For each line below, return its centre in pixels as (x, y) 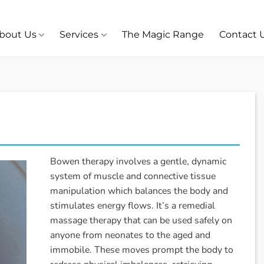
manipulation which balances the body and (139, 191)
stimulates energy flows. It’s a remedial (133, 206)
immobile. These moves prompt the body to (142, 250)
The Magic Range (163, 34)
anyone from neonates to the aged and (131, 235)
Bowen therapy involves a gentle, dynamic (138, 162)
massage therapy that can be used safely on (141, 221)
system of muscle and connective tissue (133, 176)
